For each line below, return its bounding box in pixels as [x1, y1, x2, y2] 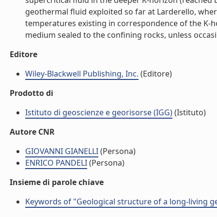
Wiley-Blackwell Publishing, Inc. [25, 68, 139, 79]
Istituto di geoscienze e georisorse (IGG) [25, 107, 172, 118]
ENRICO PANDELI [25, 157, 87, 168]
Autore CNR [10, 126, 55, 137]
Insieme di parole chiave [10, 177, 104, 187]
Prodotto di [10, 88, 53, 98]
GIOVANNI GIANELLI [25, 146, 98, 156]
